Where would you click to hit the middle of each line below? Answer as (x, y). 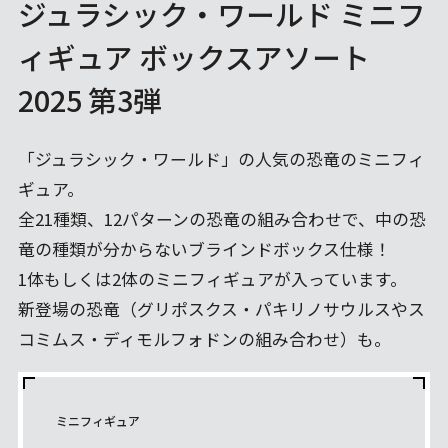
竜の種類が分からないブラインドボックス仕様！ (204, 249)
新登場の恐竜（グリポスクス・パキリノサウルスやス (221, 309)
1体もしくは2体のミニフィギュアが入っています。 (212, 279)
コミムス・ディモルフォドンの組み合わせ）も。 (204, 339)
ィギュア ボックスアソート (193, 56)
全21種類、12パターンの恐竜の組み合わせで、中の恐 (221, 219)
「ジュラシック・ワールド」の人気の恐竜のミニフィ (221, 159)
